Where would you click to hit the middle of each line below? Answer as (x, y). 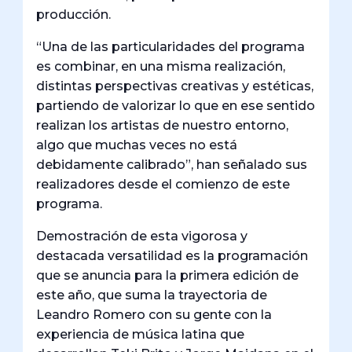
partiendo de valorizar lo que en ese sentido (176, 106)
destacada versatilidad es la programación (172, 256)
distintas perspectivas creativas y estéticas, (175, 86)
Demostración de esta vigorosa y (142, 236)
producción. (74, 15)
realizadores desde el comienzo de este (163, 185)
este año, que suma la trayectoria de (152, 295)
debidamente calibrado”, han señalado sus (172, 165)
